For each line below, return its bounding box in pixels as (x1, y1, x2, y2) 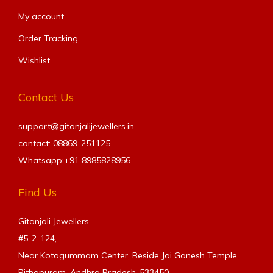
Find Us (18, 185, 57, 200)
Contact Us (18, 90, 74, 105)
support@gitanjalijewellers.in (18, 121, 134, 132)
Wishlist (18, 55, 50, 66)
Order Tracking (18, 33, 78, 44)
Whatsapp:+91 (18, 155, 82, 166)
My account (18, 11, 64, 23)
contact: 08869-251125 (18, 138, 110, 149)
